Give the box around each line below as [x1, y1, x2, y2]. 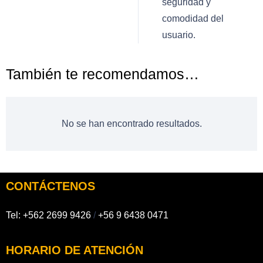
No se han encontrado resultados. [61, 119, 202, 129]
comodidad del [162, 13, 224, 23]
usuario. [162, 29, 195, 40]
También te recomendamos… [6, 66, 199, 83]
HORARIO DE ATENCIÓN [6, 244, 143, 257]
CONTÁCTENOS [6, 180, 95, 193]
